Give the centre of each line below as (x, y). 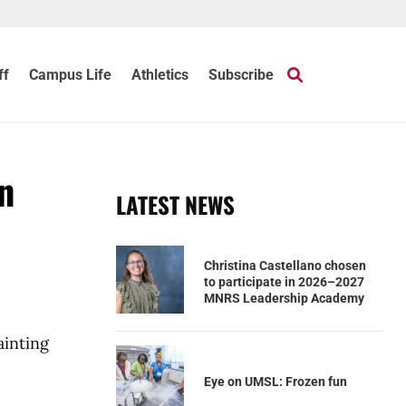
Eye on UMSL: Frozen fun (275, 381)
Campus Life (71, 74)
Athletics (160, 74)
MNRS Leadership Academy (284, 298)
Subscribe (242, 74)
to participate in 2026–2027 (284, 281)
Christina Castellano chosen (285, 265)
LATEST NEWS (175, 204)
